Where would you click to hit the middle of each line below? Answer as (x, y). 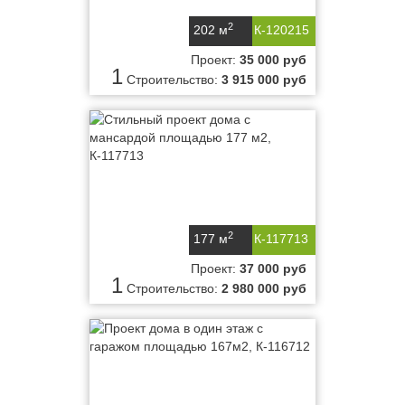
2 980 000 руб (264, 288)
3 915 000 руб (264, 80)
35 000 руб (273, 60)
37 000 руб (273, 268)
